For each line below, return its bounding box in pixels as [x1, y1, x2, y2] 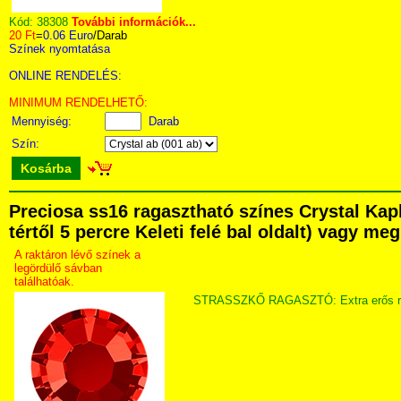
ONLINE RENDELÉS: [9, 69, 122, 82]
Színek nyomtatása [9, 42, 110, 55]
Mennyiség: [12, 115, 75, 128]
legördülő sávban [14, 261, 102, 275]
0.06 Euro [43, 29, 93, 42]
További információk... [72, 15, 196, 29]
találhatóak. [14, 275, 74, 288]
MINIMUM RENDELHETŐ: [9, 96, 148, 109]
